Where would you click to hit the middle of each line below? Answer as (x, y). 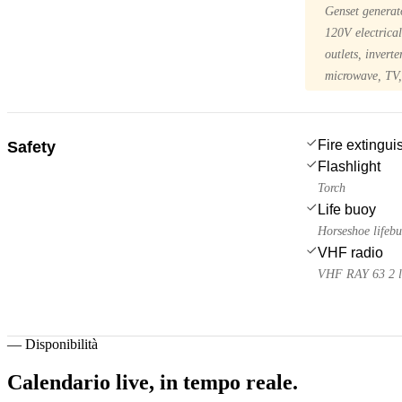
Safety (31, 147)
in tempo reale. (229, 382)
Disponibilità (61, 344)
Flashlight (349, 166)
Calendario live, (81, 382)
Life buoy (347, 209)
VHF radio (350, 252)
